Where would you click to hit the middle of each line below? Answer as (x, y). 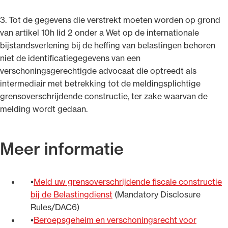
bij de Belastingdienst (72, 194)
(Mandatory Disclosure (156, 194)
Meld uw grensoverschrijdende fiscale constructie (128, 181)
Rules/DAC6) (55, 207)
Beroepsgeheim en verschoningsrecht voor (115, 220)
